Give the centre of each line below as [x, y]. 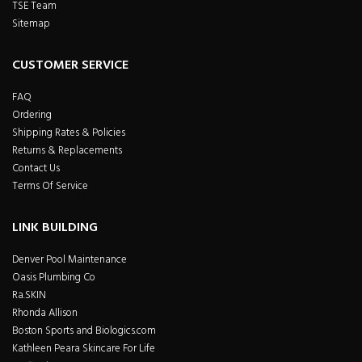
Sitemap [31, 23]
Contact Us [36, 168]
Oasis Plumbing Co [54, 277]
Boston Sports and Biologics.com [84, 330]
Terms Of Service [50, 186]
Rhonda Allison [45, 313]
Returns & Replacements [67, 150]
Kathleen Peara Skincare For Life [84, 348]
